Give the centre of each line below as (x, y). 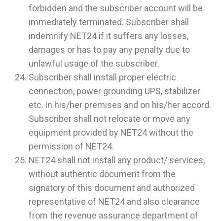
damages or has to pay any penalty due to (109, 50)
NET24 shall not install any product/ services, (117, 160)
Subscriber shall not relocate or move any (110, 119)
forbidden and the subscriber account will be (116, 8)
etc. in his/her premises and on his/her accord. (120, 105)
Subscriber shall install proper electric (102, 77)
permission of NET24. (71, 147)
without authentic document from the (102, 174)
